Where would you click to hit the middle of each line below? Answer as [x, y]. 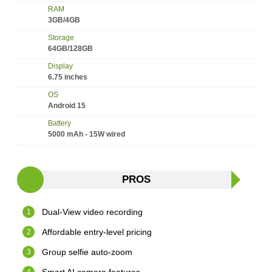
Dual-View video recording [93, 212]
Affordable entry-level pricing [97, 232]
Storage [61, 38]
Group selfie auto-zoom [87, 252]
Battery [60, 124]
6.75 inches [68, 77]
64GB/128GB [71, 49]
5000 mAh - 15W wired [87, 134]
